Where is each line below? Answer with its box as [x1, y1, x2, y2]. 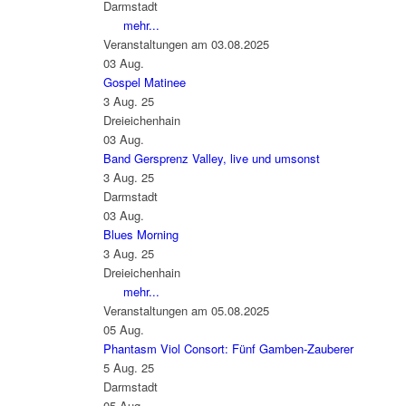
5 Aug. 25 [102, 359, 154, 377]
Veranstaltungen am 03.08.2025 [102, 35, 269, 53]
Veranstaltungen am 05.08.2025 [102, 302, 269, 320]
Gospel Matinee [102, 73, 186, 92]
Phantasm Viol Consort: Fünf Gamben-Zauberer [102, 340, 353, 358]
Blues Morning [102, 226, 179, 244]
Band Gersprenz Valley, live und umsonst [102, 150, 320, 168]
